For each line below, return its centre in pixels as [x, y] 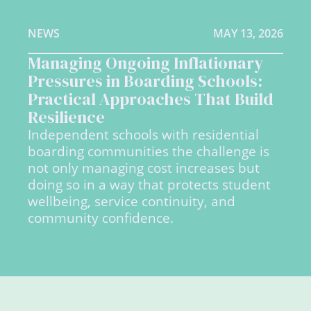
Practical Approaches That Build [151, 99]
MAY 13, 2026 [248, 33]
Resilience [66, 117]
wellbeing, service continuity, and [132, 201]
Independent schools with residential [143, 134]
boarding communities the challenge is [149, 151]
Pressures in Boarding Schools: [145, 81]
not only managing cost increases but [144, 167]
